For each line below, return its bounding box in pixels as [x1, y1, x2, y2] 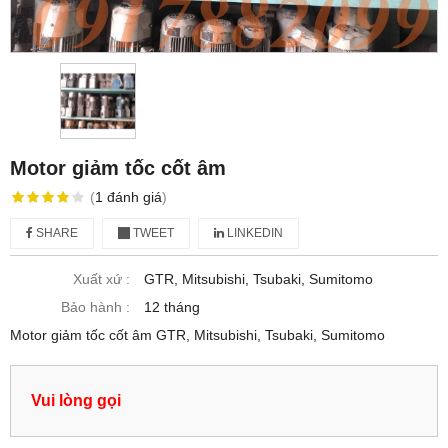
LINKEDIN [224, 226, 283, 241]
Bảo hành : [61, 299, 130, 316]
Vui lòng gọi [31, 391, 121, 410]
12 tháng [144, 299, 200, 316]
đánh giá [106, 189, 162, 206]
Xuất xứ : [73, 271, 130, 288]
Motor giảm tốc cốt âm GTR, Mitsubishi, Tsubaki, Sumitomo [10, 327, 385, 344]
